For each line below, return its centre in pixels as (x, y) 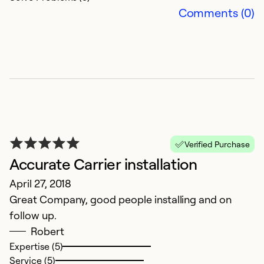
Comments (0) (216, 13)
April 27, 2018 (41, 184)
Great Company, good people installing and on (121, 199)
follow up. (33, 215)
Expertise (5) (36, 247)
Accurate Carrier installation (103, 164)
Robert (47, 231)
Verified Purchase (217, 144)
